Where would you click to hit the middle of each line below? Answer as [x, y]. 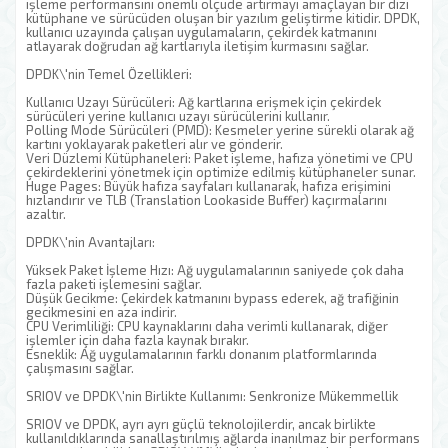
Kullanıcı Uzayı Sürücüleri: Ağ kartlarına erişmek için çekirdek [203, 102]
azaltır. [46, 214]
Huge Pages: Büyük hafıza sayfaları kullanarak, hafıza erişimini [208, 186]
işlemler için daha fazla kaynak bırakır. [137, 340]
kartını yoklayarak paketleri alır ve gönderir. [154, 144]
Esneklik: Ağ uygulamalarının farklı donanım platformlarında [201, 354]
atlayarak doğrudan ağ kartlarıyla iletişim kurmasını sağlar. [197, 46]
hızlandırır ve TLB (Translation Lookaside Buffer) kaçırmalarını [206, 200]
